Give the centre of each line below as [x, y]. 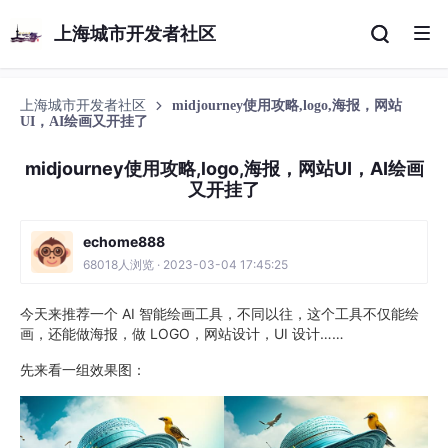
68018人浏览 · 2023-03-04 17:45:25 [185, 264]
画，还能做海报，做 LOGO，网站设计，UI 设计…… [182, 333]
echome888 [124, 241]
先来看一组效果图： [83, 369]
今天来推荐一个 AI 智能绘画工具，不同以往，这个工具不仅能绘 [219, 313]
